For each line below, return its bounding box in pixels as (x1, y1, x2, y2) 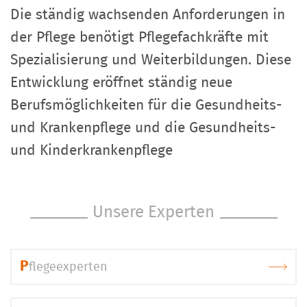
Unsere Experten (93, 204, 214, 221)
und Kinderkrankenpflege (10, 143, 173, 158)
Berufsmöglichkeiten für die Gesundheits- (10, 97, 282, 112)
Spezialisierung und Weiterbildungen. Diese (10, 52, 291, 67)
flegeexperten (29, 260, 108, 273)
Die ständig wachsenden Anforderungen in (10, 7, 285, 22)
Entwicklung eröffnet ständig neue (10, 75, 232, 90)
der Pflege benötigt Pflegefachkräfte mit (10, 29, 269, 45)
